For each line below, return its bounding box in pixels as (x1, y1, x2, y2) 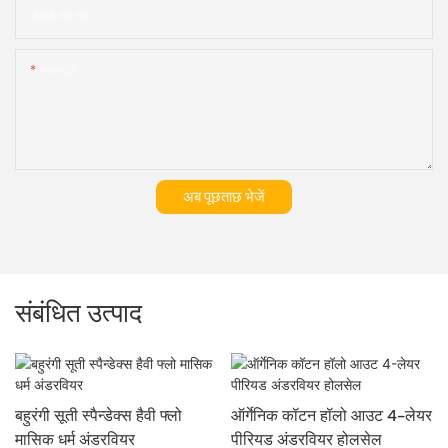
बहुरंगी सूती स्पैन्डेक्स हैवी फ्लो (15, 405, 182, 427)
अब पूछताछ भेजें (183, 186, 265, 208)
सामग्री (41, 62, 76, 80)
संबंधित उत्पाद (15, 297, 142, 329)
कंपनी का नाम (30, 7, 92, 25)
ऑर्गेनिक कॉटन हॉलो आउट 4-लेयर (230, 405, 432, 427)
